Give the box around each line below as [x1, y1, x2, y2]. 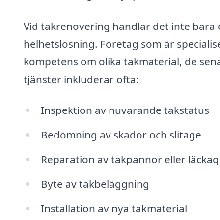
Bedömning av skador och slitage [40, 128, 201, 142]
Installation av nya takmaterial [40, 201, 187, 215]
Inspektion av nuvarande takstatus [40, 103, 209, 117]
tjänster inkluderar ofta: [24, 72, 139, 86]
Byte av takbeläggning [40, 176, 149, 191]
